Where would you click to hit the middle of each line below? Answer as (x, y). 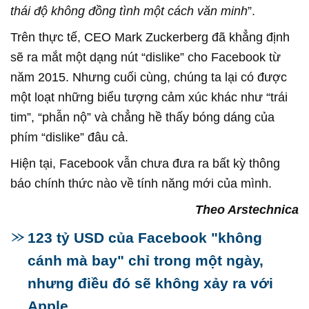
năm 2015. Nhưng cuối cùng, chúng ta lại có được (149, 77)
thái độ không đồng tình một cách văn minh (129, 11)
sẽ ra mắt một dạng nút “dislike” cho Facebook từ (146, 57)
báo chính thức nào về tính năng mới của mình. (141, 183)
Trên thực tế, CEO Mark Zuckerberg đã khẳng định (150, 37)
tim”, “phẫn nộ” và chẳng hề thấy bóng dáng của (142, 117)
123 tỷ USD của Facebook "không (145, 237)
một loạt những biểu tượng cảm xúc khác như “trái (149, 97)
